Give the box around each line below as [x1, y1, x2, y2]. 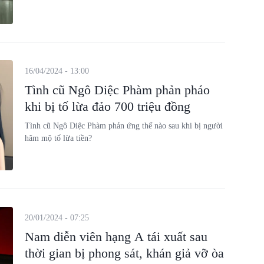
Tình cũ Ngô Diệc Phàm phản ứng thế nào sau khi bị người [24, 121, 223, 130]
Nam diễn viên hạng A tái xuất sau [24, 229, 207, 244]
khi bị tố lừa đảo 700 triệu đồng [24, 99, 190, 114]
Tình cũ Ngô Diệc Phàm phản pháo [24, 82, 210, 97]
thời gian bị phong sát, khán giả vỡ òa [24, 245, 224, 260]
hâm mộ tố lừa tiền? [24, 134, 92, 143]
